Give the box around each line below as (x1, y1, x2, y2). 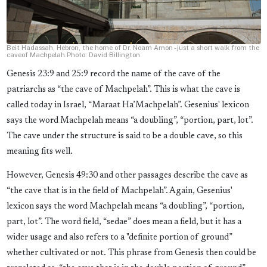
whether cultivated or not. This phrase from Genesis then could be (6, 249, 256, 258)
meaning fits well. (6, 147, 73, 157)
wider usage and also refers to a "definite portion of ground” (6, 233, 232, 243)
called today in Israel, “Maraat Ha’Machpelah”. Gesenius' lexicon (6, 101, 249, 110)
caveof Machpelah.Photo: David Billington (6, 51, 140, 60)
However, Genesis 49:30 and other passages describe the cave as (6, 171, 248, 181)
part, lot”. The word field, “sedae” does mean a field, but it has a (6, 218, 241, 227)
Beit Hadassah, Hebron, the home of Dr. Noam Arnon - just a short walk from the (6, 44, 259, 52)
